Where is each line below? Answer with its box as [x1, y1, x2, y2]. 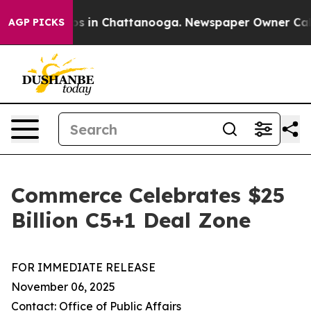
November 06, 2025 [11, 280, 115, 294]
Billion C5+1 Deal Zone [11, 207, 264, 233]
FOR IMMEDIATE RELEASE [11, 260, 158, 274]
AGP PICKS [8, 16, 65, 28]
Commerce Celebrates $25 [11, 182, 285, 208]
